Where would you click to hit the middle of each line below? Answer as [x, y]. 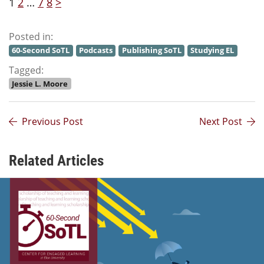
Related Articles [56, 160]
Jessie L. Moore [40, 83]
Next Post [221, 121]
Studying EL [212, 50]
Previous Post [52, 121]
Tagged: [26, 70]
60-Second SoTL [41, 50]
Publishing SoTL [151, 50]
